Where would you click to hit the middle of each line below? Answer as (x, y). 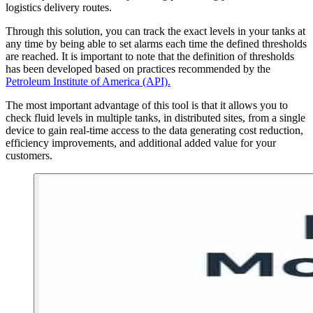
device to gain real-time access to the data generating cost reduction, (154, 130)
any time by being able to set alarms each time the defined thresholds (156, 43)
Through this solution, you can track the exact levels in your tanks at (155, 31)
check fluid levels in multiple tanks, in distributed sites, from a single (155, 117)
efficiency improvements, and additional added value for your (141, 143)
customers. (29, 155)
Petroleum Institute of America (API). (88, 81)
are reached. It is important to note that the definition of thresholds (150, 56)
